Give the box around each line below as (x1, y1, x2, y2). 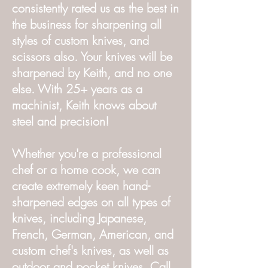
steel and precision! (12, 113, 109, 129)
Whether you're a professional (12, 145, 162, 162)
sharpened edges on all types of (12, 194, 170, 210)
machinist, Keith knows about (12, 97, 156, 113)
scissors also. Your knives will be (12, 48, 172, 65)
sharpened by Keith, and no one (12, 65, 172, 81)
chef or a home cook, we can (12, 162, 160, 178)
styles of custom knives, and (12, 32, 149, 48)
